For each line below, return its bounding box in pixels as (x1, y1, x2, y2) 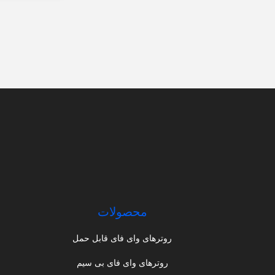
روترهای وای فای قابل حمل (72, 233, 172, 243)
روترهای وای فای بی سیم (76, 258, 168, 268)
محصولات (97, 205, 147, 219)
